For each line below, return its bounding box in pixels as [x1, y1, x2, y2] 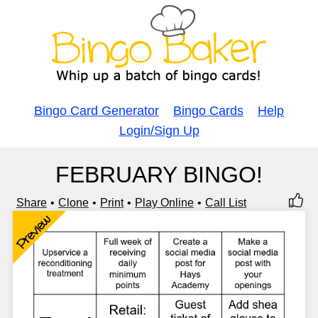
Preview [13, 211, 54, 253]
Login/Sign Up [119, 124, 199, 138]
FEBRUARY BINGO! [55, 162, 263, 187]
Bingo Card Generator [34, 104, 159, 118]
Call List [205, 197, 246, 209]
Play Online [135, 197, 194, 209]
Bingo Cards [173, 104, 243, 118]
